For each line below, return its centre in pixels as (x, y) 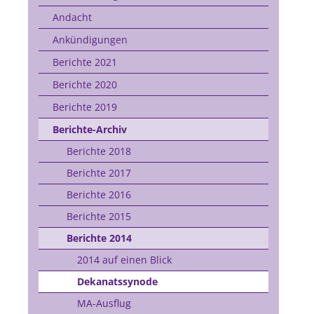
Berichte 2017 (98, 173)
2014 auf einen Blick (124, 260)
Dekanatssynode (117, 281)
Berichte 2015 (98, 216)
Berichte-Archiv (89, 129)
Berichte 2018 (98, 151)
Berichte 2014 (99, 238)
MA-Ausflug (104, 303)
